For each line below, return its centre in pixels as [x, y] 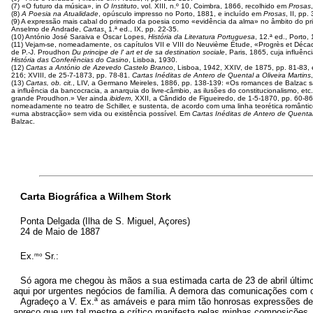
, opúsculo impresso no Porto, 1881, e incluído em [181, 14]
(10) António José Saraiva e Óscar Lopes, [80, 37]
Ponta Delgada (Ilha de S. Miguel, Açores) [105, 221]
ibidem [120, 98]
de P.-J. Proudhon [42, 52]
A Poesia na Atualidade [60, 14]
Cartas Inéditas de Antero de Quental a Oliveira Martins [221, 75]
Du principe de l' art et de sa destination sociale [148, 52]
